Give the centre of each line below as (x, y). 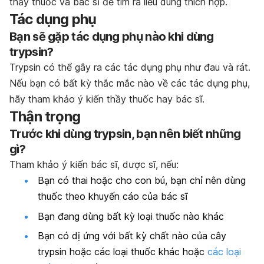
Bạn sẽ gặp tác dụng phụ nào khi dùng (112, 37)
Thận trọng (45, 117)
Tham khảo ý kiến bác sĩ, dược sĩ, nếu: (94, 165)
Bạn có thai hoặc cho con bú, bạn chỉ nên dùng (142, 181)
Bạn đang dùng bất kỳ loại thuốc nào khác (131, 216)
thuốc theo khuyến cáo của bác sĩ (113, 197)
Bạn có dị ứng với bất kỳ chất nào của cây (132, 236)
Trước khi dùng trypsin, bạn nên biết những (125, 134)
